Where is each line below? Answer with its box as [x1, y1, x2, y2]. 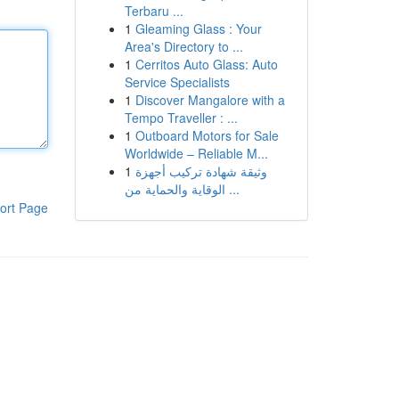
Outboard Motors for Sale [134, 126, 279, 144]
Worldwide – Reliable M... [124, 144, 268, 162]
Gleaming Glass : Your [134, 20, 262, 37]
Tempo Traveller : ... [124, 109, 238, 126]
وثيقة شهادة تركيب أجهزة [134, 162, 267, 180]
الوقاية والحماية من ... [224, 180, 240, 198]
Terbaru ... [124, 2, 183, 20]
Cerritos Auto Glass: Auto [134, 55, 278, 73]
